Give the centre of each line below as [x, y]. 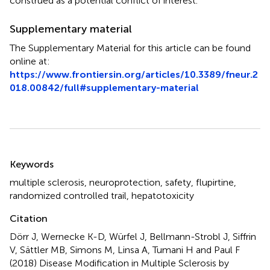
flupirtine [215, 182]
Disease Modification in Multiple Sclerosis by [134, 263]
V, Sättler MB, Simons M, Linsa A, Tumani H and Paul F [125, 250]
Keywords [32, 164]
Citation [29, 218]
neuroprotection [125, 182]
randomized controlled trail [68, 195]
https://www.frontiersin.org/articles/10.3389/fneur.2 [134, 74]
